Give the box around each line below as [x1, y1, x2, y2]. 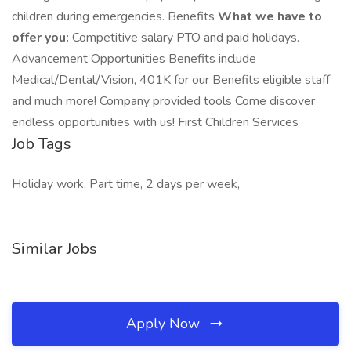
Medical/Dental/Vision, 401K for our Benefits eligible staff [12, 71, 330, 89]
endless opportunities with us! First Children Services [12, 114, 299, 131]
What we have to [218, 8, 322, 25]
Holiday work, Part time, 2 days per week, [12, 175, 240, 193]
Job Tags [12, 133, 71, 154]
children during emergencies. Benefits [12, 8, 218, 25]
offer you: [12, 29, 69, 46]
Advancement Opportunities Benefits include [12, 50, 256, 67]
